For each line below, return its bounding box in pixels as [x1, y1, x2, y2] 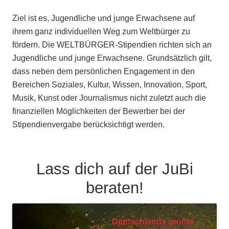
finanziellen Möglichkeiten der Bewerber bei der [12, 107, 185, 116]
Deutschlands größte [112, 217, 194, 226]
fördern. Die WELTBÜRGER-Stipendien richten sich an [12, 40, 212, 50]
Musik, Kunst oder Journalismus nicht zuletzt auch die [12, 94, 206, 103]
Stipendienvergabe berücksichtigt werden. [12, 120, 165, 129]
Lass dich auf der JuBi [36, 160, 193, 178]
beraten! [85, 179, 144, 197]
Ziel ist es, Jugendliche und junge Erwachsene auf [12, 14, 195, 23]
